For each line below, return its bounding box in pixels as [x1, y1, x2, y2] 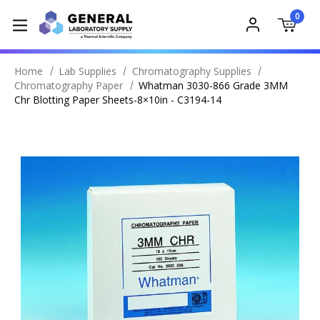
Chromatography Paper [14, 79, 123, 92]
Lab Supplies [58, 64, 116, 78]
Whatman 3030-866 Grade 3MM [138, 79, 288, 92]
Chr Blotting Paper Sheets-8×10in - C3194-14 [14, 93, 221, 106]
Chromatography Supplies [131, 64, 251, 78]
